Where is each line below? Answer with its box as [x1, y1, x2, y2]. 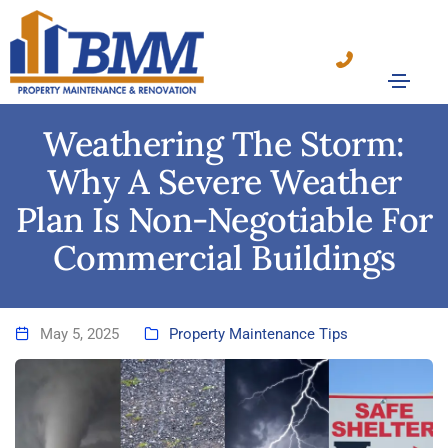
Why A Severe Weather [46, 160, 402, 203]
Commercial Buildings [52, 236, 396, 279]
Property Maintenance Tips [169, 325, 348, 344]
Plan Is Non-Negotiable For [15, 198, 433, 241]
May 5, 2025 [40, 325, 119, 344]
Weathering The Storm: [43, 122, 405, 165]
